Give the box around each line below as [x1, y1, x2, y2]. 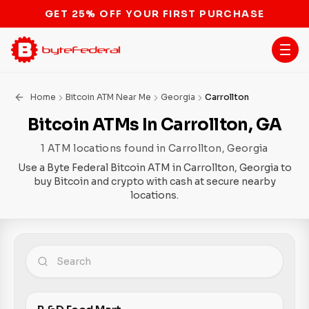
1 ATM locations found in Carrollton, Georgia [41, 142, 268, 154]
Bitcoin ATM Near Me [66, 92, 151, 102]
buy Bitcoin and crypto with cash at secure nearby [33, 175, 276, 188]
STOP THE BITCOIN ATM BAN [68, 8, 241, 21]
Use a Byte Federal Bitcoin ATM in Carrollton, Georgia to [17, 161, 292, 174]
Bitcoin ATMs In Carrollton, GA [27, 114, 282, 135]
